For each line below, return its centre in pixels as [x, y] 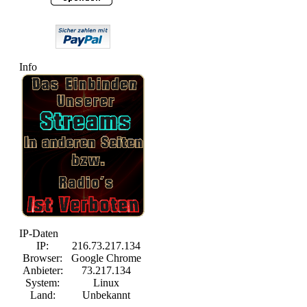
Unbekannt [106, 295]
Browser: [42, 258]
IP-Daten [39, 233]
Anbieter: [42, 270]
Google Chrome [106, 258]
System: [42, 283]
